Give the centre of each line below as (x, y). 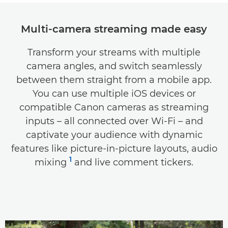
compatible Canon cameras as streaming (114, 107)
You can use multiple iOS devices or (114, 94)
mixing (52, 162)
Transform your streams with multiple (114, 52)
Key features (31, 15)
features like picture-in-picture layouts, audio (114, 149)
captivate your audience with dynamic (114, 135)
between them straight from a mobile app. (114, 80)
